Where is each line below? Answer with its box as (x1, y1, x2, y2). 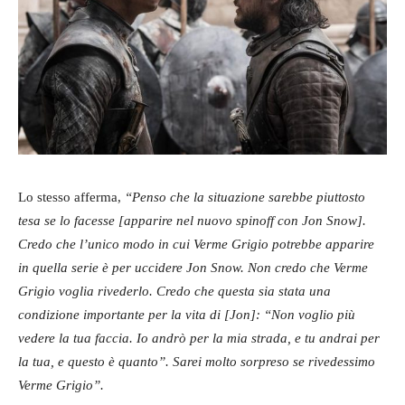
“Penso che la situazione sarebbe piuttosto (125, 190, 365, 205)
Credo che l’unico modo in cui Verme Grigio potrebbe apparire (18, 237, 374, 252)
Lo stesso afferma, (18, 190, 125, 205)
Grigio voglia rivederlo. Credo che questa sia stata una (18, 284, 331, 299)
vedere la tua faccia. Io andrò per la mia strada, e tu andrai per (18, 331, 380, 346)
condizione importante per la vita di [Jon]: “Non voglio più (18, 307, 355, 323)
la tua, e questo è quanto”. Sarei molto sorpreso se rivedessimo (18, 354, 375, 370)
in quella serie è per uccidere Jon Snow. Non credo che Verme (18, 260, 368, 276)
